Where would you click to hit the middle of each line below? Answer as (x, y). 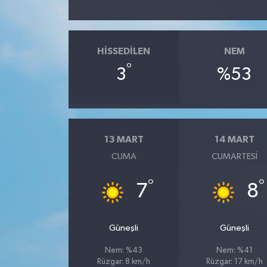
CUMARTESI (234, 157)
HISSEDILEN (124, 51)
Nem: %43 (124, 251)
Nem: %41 (234, 251)
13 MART (124, 139)
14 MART (234, 139)
